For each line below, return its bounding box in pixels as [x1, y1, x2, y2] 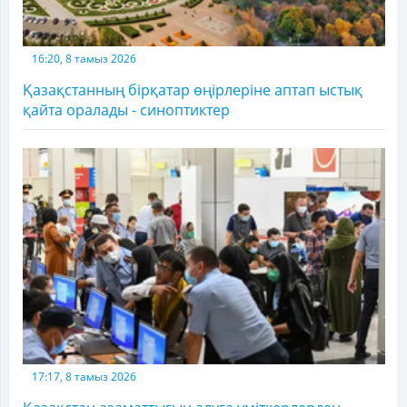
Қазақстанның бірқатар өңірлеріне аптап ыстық [23, 79, 362, 100]
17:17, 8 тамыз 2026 [32, 368, 136, 384]
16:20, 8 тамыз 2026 [32, 50, 136, 66]
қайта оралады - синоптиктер [23, 99, 230, 120]
